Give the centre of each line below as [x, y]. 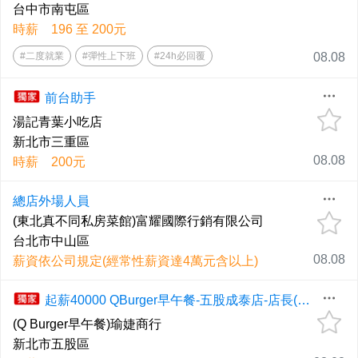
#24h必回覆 [180, 56]
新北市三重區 [51, 142]
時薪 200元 [49, 162]
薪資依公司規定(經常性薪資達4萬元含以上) [135, 261]
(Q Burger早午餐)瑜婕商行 [87, 324]
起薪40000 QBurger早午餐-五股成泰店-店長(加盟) [304, 300]
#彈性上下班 [109, 56]
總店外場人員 [51, 201]
